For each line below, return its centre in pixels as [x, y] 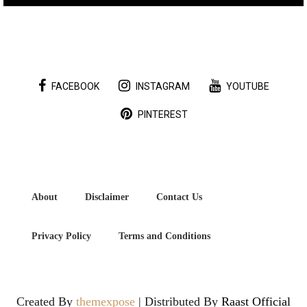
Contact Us [180, 197]
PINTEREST [162, 115]
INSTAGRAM [163, 87]
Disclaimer [107, 197]
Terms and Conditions [165, 236]
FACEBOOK [75, 87]
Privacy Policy [62, 236]
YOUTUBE [248, 87]
